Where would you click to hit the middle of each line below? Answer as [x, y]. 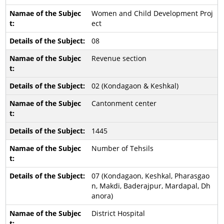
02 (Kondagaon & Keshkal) [135, 86]
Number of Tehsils [122, 148]
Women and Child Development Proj [152, 13]
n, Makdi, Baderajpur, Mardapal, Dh [151, 186]
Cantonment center [124, 103]
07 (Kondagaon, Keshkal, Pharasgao [150, 176]
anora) [102, 196]
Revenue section [119, 58]
